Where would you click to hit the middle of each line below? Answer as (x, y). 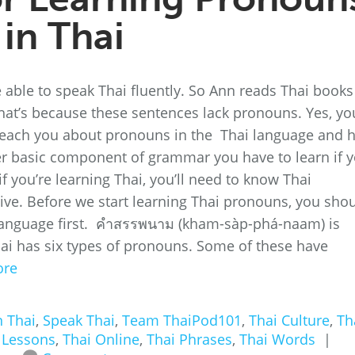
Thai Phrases (189, 339)
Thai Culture (289, 320)
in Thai (65, 36)
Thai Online (101, 339)
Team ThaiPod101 (182, 320)
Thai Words (277, 339)
